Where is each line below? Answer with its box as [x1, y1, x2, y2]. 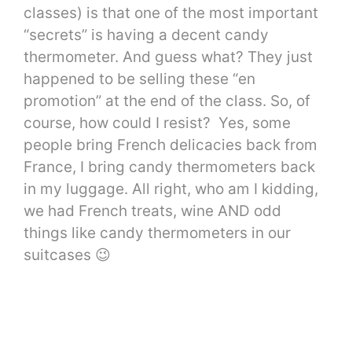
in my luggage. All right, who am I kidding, [24, 180, 318, 199]
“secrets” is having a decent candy [24, 26, 269, 45]
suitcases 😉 [24, 246, 111, 265]
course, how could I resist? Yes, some [24, 114, 291, 133]
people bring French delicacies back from [24, 136, 317, 155]
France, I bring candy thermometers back [24, 158, 315, 177]
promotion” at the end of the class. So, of [24, 92, 310, 111]
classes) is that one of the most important [24, 4, 318, 23]
